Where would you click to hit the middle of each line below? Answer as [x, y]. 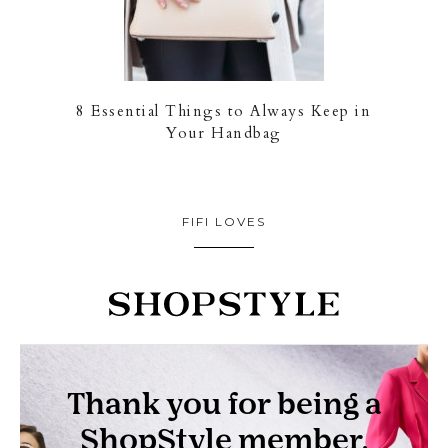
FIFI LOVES [224, 222]
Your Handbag [223, 133]
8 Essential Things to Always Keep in [224, 111]
